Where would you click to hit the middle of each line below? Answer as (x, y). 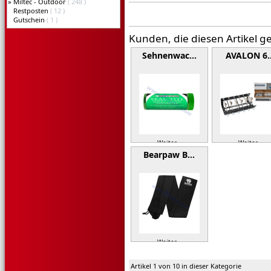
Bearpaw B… (169, 155)
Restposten (32, 11)
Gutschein (30, 20)
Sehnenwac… (169, 55)
